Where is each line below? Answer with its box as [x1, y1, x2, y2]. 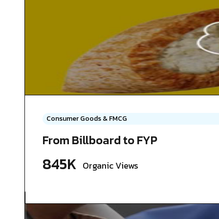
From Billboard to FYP [43, 131, 157, 149]
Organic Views [83, 159, 138, 173]
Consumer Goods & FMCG [46, 113, 127, 124]
